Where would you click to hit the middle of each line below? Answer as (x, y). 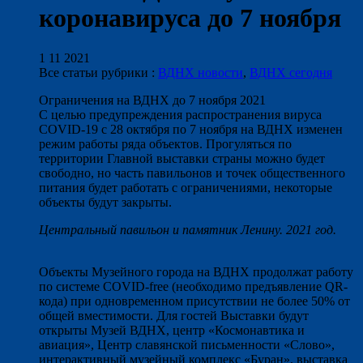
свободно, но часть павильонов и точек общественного (192, 173)
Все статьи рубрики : (98, 72)
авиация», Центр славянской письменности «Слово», (187, 344)
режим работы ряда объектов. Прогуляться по (165, 143)
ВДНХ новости (201, 72)
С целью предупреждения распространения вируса (180, 114)
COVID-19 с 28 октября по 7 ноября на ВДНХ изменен (191, 129)
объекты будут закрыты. (105, 202)
